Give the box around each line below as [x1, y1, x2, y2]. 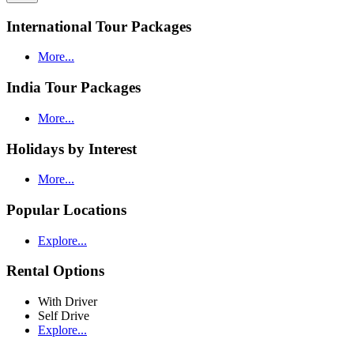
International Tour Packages [6, 17, 191, 35]
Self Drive [38, 309, 89, 323]
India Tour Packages [6, 79, 141, 96]
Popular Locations [6, 201, 126, 219]
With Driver [38, 295, 97, 309]
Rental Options [6, 262, 104, 280]
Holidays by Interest [6, 140, 137, 157]
